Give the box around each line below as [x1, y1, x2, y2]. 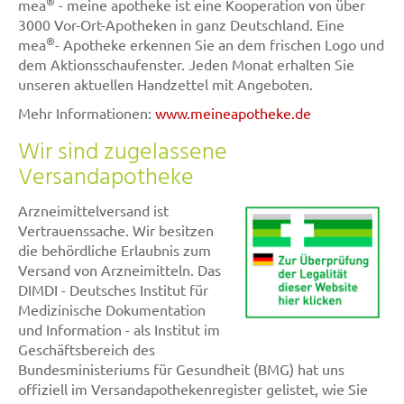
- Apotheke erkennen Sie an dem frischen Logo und [55, 34, 384, 53]
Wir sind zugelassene [18, 133, 227, 171]
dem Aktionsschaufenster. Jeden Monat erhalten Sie [18, 54, 354, 73]
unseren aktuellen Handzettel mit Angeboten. [18, 74, 313, 93]
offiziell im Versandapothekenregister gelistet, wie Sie [18, 379, 368, 398]
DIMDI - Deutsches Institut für [18, 280, 208, 298]
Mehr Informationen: [18, 103, 155, 122]
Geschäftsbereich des [18, 339, 155, 358]
